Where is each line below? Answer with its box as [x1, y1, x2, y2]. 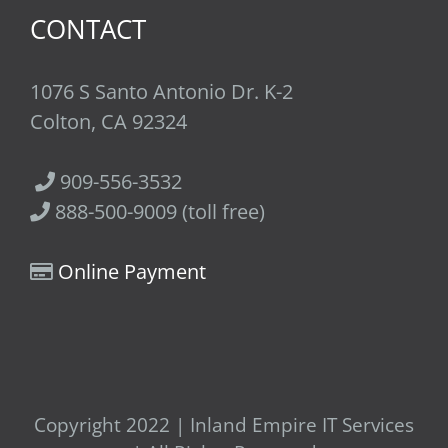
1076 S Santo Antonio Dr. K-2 [30, 77, 293, 105]
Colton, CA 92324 [30, 107, 187, 135]
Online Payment [58, 257, 206, 285]
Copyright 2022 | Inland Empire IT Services [34, 411, 414, 438]
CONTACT [30, 10, 146, 47]
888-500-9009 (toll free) [50, 197, 265, 225]
